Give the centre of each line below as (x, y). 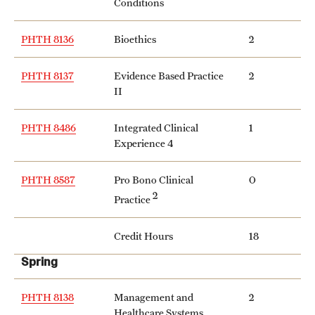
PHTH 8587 (48, 179)
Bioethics (135, 39)
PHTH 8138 (47, 297)
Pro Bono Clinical (154, 179)
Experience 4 (143, 143)
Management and (154, 297)
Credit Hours (143, 236)
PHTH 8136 (47, 39)
